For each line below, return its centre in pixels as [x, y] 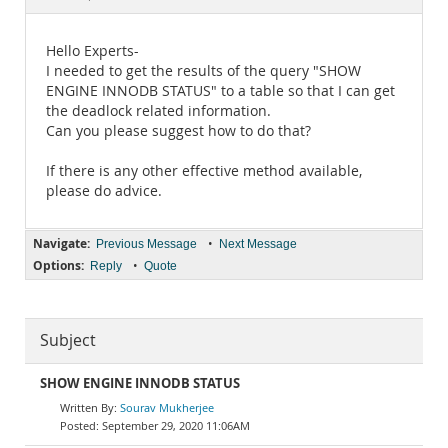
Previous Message [146, 244]
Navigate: [61, 243]
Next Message [258, 244]
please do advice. [104, 191]
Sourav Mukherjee [167, 407]
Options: [58, 265]
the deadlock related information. [158, 111]
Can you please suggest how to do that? [178, 131]
